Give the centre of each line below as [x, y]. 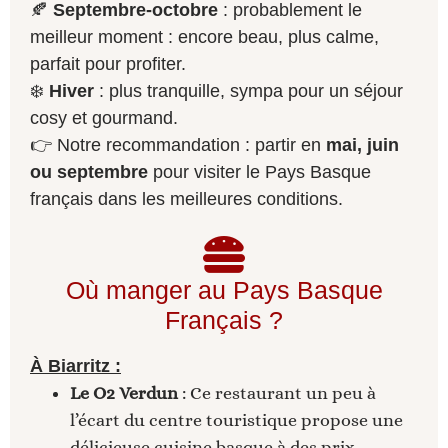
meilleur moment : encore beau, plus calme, [204, 37]
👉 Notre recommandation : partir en [178, 145]
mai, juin [362, 145]
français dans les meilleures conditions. [186, 199]
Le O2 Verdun [124, 393]
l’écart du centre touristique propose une [236, 420]
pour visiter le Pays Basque [259, 172]
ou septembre [89, 172]
